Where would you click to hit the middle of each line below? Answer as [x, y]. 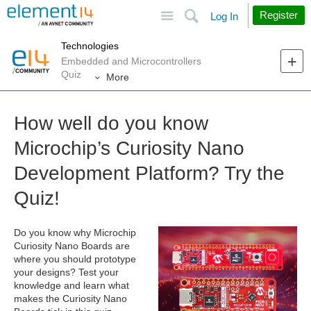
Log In [224, 16]
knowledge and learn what [72, 286]
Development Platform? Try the [149, 174]
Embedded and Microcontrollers [131, 61]
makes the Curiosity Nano [70, 299]
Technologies [90, 45]
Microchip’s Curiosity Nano [129, 149]
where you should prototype [75, 259]
